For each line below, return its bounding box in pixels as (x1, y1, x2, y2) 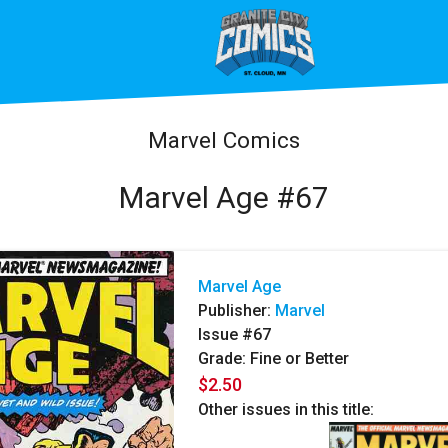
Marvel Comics (148, 126, 300, 153)
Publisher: (198, 301, 275, 321)
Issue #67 (198, 325, 271, 345)
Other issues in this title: (198, 400, 374, 420)
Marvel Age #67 (119, 179, 329, 215)
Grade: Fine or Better (198, 349, 349, 369)
